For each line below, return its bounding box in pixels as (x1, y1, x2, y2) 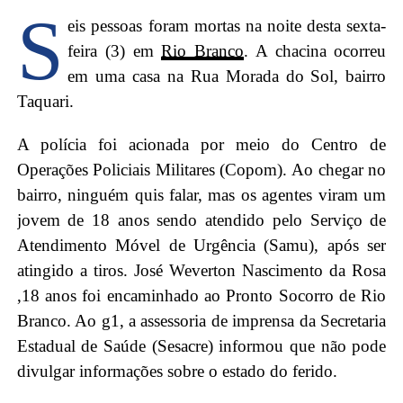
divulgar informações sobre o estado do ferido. (16, 361, 337, 381)
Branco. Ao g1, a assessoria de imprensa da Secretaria (16, 310, 387, 330)
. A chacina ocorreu (244, 40, 387, 60)
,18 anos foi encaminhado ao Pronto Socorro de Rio (16, 285, 387, 305)
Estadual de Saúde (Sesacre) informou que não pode (16, 336, 387, 355)
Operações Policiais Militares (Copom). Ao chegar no (16, 159, 387, 179)
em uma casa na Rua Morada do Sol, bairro (67, 66, 387, 85)
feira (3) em (67, 40, 162, 60)
